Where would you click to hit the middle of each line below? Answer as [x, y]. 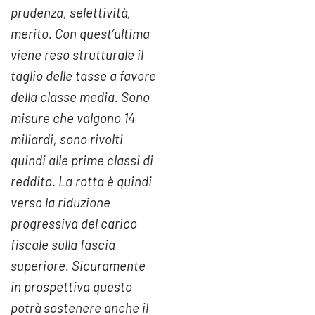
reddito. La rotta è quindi [81, 181]
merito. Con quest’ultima [80, 33]
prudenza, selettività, [71, 12]
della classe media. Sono [80, 96]
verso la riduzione [60, 202]
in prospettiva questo [71, 286]
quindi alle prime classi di [82, 160]
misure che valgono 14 [73, 117]
